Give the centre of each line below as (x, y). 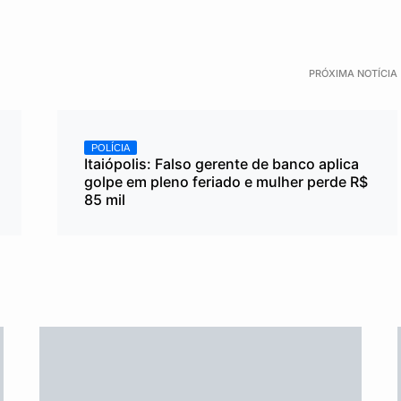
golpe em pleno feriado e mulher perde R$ (226, 181)
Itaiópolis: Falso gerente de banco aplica (222, 163)
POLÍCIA (111, 147)
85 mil (105, 199)
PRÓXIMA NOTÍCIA (353, 73)
